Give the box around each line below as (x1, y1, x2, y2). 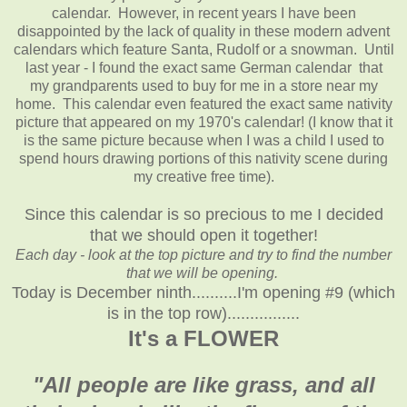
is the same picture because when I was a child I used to (23, 132, 384, 148)
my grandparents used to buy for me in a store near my (29, 77, 378, 94)
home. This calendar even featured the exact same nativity (15, 95, 392, 112)
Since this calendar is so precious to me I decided (24, 204, 383, 223)
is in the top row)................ (107, 303, 300, 323)
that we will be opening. (125, 264, 278, 281)
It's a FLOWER (128, 325, 279, 351)
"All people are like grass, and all (32, 372, 375, 397)
